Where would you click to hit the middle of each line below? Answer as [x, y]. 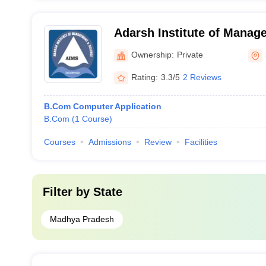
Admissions [110, 142]
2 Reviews [202, 77]
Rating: [144, 77]
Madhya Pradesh [82, 219]
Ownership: [152, 54]
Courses [59, 142]
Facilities [201, 142]
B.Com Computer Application [102, 106]
